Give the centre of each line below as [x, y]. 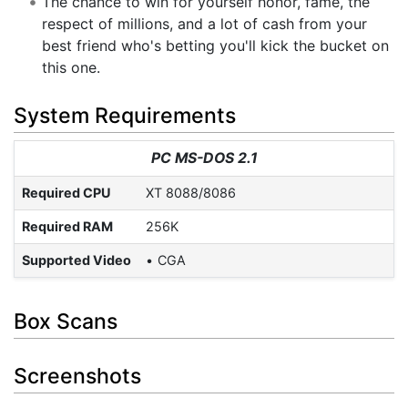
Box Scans [66, 322]
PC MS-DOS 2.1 [204, 158]
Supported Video [76, 260]
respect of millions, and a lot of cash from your [204, 24]
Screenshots [77, 376]
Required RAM [67, 226]
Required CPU [66, 192]
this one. [71, 68]
